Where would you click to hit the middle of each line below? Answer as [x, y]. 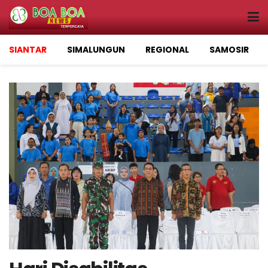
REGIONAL [167, 50]
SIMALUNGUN [96, 50]
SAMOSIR [229, 50]
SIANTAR [28, 50]
